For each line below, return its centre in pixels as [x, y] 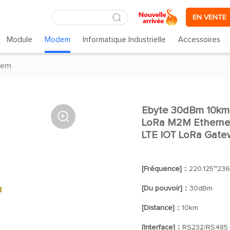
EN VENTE [209, 17]
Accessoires [199, 40]
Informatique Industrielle [124, 40]
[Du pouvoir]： [165, 188]
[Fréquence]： [165, 169]
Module [19, 40]
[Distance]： [161, 208]
